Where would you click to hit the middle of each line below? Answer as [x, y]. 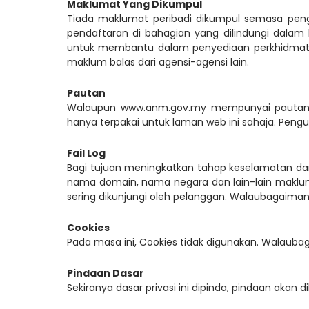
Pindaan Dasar [106, 273]
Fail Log [86, 153]
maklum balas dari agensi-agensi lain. [158, 62]
